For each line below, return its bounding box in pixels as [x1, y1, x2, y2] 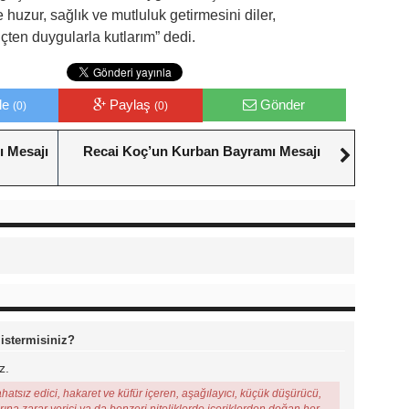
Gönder [260, 97, 306, 112]
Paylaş [109, 97, 154, 112]
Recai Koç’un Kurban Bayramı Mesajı [83, 143, 320, 159]
